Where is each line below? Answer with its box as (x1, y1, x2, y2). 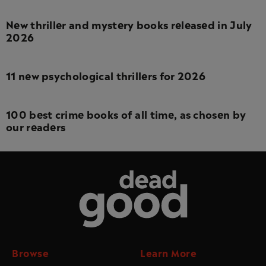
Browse (12, 245, 49, 259)
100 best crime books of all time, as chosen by (6, 106, 246, 121)
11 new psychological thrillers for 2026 (6, 67, 206, 83)
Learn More (140, 245, 197, 259)
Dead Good (186, 171, 233, 180)
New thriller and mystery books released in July (6, 16, 252, 31)
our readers (6, 118, 66, 134)
